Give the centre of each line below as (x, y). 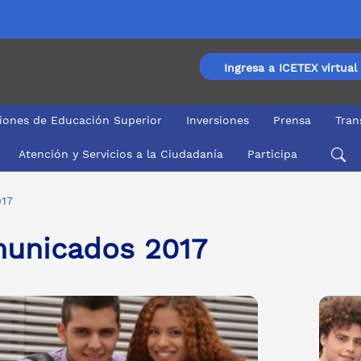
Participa (272, 154)
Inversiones (218, 120)
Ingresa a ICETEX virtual (290, 68)
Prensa (292, 120)
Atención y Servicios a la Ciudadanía (120, 154)
